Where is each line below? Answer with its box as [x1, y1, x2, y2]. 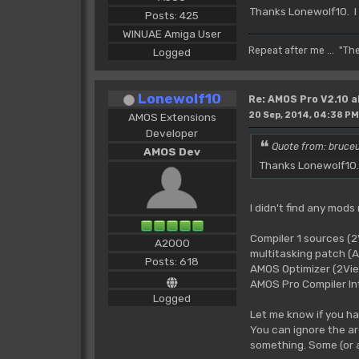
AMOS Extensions [127, 111, 216, 124]
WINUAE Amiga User [123, 26, 222, 40]
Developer [146, 127, 199, 140]
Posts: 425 [145, 8, 200, 22]
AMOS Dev [143, 145, 201, 159]
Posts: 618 [145, 255, 200, 268]
